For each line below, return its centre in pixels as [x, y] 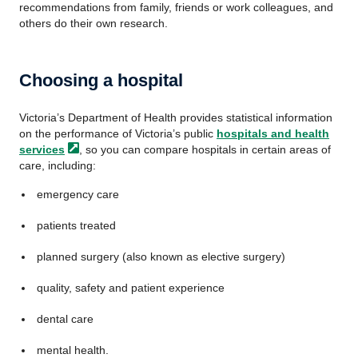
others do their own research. [93, 23]
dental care [65, 319]
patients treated [76, 225]
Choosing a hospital [101, 80]
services [42, 149]
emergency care [78, 194]
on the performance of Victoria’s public [118, 133]
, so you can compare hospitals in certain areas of [205, 149]
